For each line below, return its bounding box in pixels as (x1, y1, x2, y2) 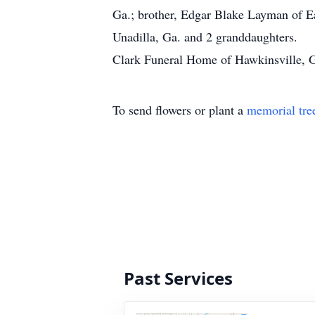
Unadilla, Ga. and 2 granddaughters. (112, 28, 297, 45)
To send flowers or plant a (112, 101, 247, 118)
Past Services (124, 266, 233, 290)
